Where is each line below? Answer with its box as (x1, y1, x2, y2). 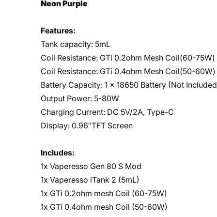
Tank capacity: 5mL (41, 39, 110, 49)
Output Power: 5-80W (41, 93, 119, 103)
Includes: (41, 148, 75, 157)
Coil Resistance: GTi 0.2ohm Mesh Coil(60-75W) (41, 53, 215, 62)
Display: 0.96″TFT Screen (41, 121, 133, 130)
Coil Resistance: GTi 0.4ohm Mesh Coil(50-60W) (41, 66, 216, 76)
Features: (41, 26, 76, 35)
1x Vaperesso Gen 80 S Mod (41, 161, 141, 171)
